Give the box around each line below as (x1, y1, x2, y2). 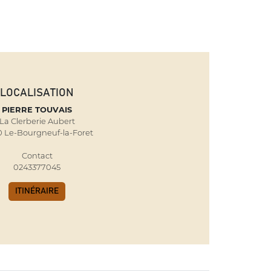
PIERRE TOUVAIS (2, 105, 72, 115)
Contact (21, 151, 53, 161)
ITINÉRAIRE (15, 186, 59, 195)
